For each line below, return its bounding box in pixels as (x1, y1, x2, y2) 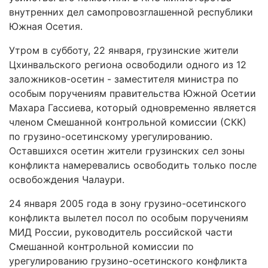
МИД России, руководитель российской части (9, 226, 233, 238)
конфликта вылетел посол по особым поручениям (9, 212, 248, 224)
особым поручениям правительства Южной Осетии (9, 87, 256, 99)
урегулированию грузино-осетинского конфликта (9, 255, 247, 267)
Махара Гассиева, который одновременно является (9, 102, 256, 114)
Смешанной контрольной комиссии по (9, 240, 194, 252)
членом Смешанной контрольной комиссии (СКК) (9, 116, 246, 128)
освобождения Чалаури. (9, 173, 124, 185)
